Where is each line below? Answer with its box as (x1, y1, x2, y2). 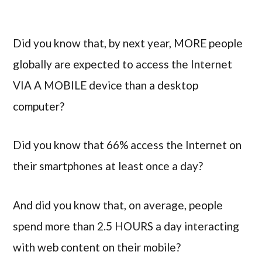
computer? (13, 99, 67, 113)
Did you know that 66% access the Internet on (13, 138, 242, 152)
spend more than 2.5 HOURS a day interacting (13, 219, 240, 233)
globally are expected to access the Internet (13, 57, 233, 71)
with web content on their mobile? (13, 240, 181, 254)
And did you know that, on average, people (13, 198, 223, 212)
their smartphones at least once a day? (13, 159, 204, 173)
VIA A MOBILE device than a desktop (13, 78, 199, 92)
